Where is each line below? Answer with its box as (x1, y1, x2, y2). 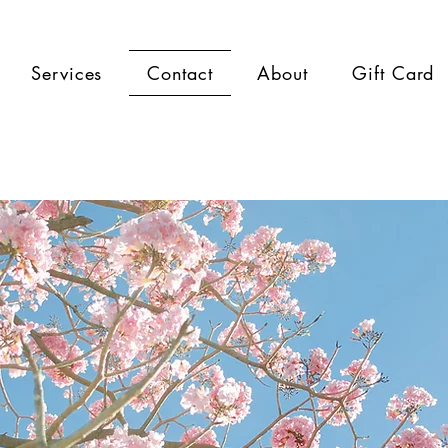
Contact (146, 61, 214, 85)
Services (31, 61, 103, 85)
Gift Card (352, 61, 435, 85)
